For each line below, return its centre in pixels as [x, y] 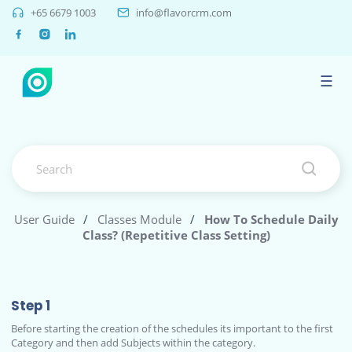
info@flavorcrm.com [184, 13]
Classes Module [139, 219]
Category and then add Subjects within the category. [134, 343]
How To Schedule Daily [271, 219]
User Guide [44, 219]
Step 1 [31, 306]
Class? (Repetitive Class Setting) [176, 235]
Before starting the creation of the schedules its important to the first [172, 328]
